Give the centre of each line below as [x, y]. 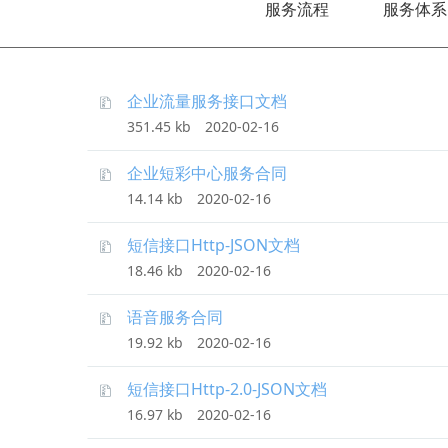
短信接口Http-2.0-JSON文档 [227, 388]
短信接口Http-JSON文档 [213, 244]
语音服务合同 [175, 316]
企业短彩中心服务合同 [207, 172]
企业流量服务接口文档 [207, 100]
